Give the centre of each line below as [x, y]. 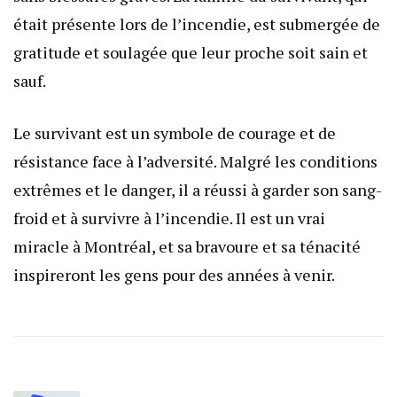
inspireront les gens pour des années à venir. [174, 274]
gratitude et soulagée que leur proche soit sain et [191, 52]
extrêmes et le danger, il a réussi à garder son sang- [198, 189]
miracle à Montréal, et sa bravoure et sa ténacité [187, 246]
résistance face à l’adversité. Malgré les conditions [195, 161]
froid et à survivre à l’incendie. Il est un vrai [169, 218]
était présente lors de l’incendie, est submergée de [197, 23]
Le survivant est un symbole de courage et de [175, 132]
